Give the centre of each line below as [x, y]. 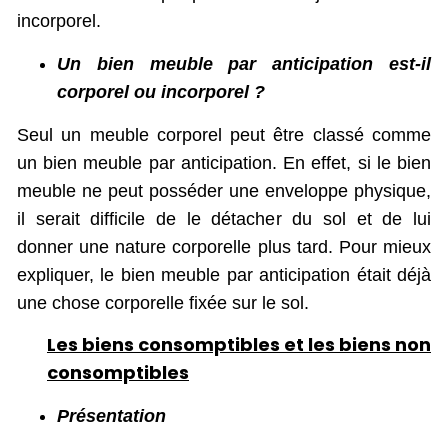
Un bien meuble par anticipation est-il [244, 63]
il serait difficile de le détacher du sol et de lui [224, 218]
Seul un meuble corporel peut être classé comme [224, 134]
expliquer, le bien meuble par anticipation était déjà [224, 274]
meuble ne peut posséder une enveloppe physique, [224, 190]
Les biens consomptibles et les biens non [239, 345]
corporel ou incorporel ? [161, 91]
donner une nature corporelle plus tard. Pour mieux [224, 246]
